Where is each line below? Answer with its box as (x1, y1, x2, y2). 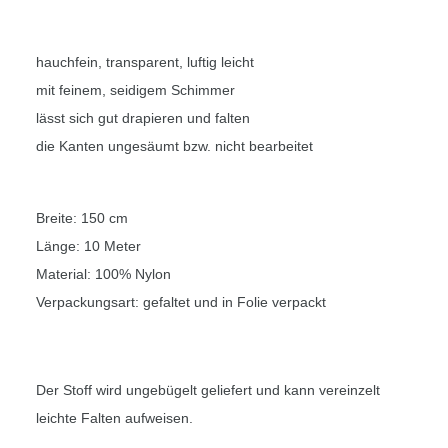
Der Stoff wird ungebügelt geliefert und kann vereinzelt (36, 382, 380, 399)
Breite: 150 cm (36, 210, 128, 227)
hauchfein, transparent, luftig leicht (36, 54, 254, 71)
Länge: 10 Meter (36, 238, 141, 255)
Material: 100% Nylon (36, 266, 171, 283)
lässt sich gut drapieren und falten (36, 110, 250, 127)
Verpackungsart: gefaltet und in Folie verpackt (36, 294, 326, 311)
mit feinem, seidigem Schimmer (36, 82, 235, 99)
